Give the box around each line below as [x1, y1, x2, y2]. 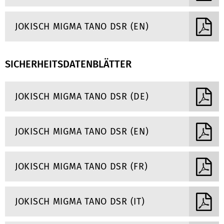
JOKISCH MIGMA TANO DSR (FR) [15, 161, 148, 172]
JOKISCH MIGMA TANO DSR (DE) [15, 91, 149, 102]
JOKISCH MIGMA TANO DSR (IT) [15, 196, 145, 207]
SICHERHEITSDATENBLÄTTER [5, 58, 131, 70]
